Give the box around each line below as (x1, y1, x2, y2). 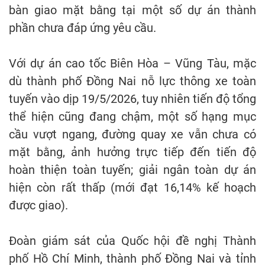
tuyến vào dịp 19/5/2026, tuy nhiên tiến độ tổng (9, 92, 256, 106)
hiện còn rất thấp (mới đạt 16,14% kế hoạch (9, 180, 256, 195)
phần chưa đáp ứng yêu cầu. (9, 21, 156, 35)
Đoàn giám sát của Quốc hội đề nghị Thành (9, 234, 256, 248)
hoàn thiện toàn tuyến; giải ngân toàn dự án (9, 163, 256, 177)
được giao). (9, 198, 68, 212)
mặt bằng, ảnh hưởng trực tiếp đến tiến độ (9, 145, 256, 159)
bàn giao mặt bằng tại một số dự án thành (9, 3, 256, 17)
